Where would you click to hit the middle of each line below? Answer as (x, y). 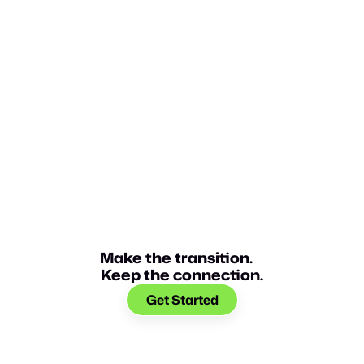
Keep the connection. (182, 275)
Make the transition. (182, 258)
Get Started (182, 300)
